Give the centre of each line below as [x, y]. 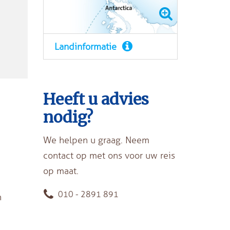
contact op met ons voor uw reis [109, 156]
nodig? [68, 117]
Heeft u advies [96, 99]
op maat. [61, 171]
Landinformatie [87, 47]
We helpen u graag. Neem [96, 140]
